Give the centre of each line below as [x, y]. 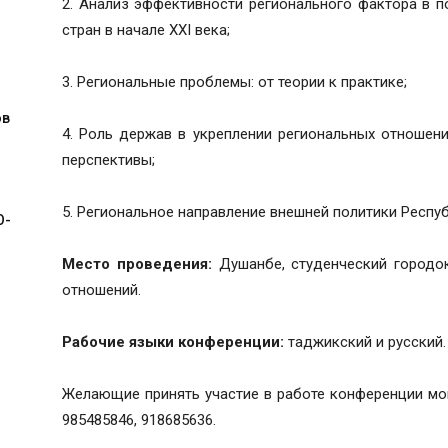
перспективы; [108, 160]
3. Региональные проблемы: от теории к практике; [234, 82]
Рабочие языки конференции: [173, 342]
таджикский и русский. [365, 342]
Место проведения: [137, 264]
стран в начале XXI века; [146, 30]
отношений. [101, 290]
